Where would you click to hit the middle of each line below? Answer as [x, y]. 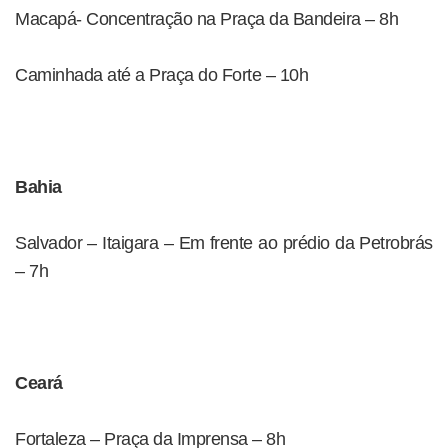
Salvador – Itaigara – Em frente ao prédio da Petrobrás [224, 243]
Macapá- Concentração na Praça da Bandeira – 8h [206, 19]
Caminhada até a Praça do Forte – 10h [161, 75]
